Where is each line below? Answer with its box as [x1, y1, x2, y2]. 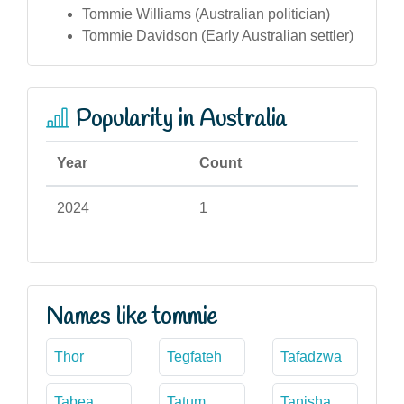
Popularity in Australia [76, 104, 286, 135]
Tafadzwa [280, 348, 342, 364]
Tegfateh [167, 348, 223, 364]
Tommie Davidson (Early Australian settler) [82, 27, 353, 43]
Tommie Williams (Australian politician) [82, 5, 330, 22]
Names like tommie [46, 301, 217, 333]
